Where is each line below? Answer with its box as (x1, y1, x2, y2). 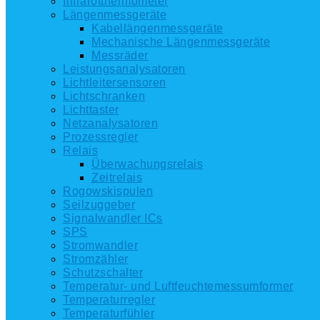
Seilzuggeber (63, 199, 135, 211)
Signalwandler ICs (63, 212, 163, 224)
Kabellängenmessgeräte (91, 22, 224, 34)
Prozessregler (63, 131, 139, 143)
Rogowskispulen (63, 185, 153, 197)
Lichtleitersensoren (63, 76, 166, 89)
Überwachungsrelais (91, 158, 203, 170)
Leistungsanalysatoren (63, 63, 186, 75)
